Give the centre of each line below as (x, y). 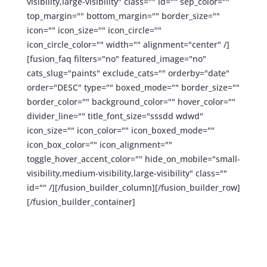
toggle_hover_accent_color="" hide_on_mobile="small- (133, 159)
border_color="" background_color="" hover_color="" (131, 102)
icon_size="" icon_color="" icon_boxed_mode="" (120, 131)
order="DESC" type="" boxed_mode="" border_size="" (133, 88)
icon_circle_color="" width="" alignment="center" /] (128, 45)
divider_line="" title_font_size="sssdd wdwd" (115, 116)
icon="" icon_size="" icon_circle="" (94, 30)
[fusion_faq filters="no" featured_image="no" (116, 59)
